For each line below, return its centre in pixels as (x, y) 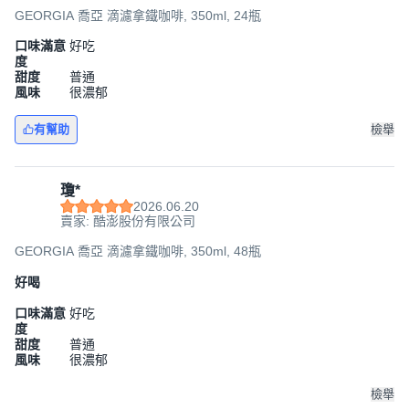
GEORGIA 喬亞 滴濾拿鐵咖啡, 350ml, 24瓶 (138, 16)
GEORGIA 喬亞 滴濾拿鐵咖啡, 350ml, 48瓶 (138, 251)
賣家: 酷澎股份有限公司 (128, 221)
